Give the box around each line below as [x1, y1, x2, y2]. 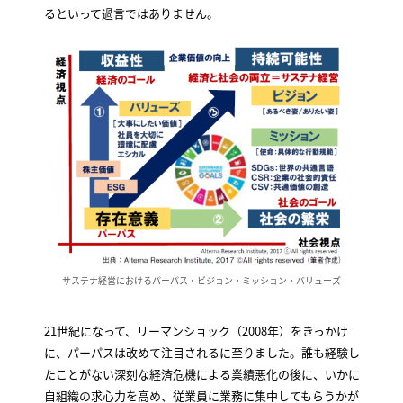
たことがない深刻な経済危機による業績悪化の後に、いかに [43, 365, 360, 383]
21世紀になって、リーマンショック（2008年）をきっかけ [43, 322, 348, 340]
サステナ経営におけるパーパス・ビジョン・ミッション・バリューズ [62, 273, 341, 288]
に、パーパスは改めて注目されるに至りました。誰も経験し [43, 344, 360, 362]
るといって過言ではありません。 [43, 4, 219, 22]
